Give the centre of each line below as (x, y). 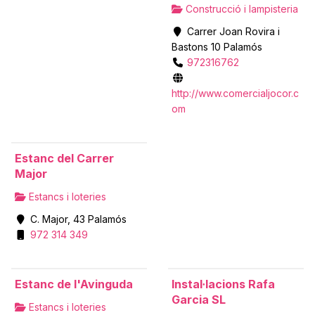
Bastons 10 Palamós (217, 46)
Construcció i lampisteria (240, 8)
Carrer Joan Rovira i (232, 31)
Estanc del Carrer (64, 158)
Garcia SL (199, 300)
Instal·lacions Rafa (223, 284)
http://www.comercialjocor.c (235, 93)
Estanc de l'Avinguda (74, 284)
